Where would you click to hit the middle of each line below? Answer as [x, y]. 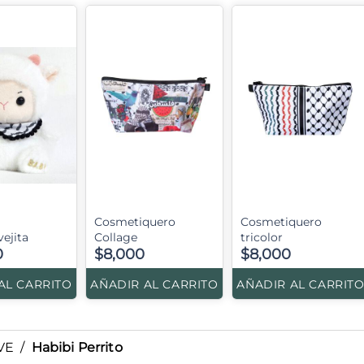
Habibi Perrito [77, 348]
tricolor [262, 238]
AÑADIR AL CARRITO [154, 285]
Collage [116, 238]
